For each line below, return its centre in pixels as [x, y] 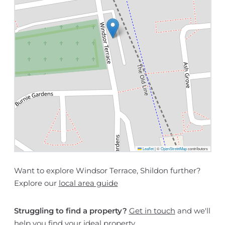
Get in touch [152, 211]
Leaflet [147, 149]
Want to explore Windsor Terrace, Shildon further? [107, 171]
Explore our [36, 183]
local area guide [88, 183]
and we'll [193, 211]
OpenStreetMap [174, 149]
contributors [197, 149]
